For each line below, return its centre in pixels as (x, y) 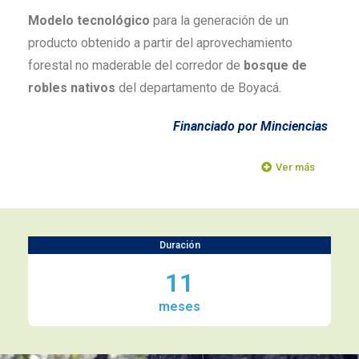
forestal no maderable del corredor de (136, 65)
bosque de (275, 65)
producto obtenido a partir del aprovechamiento (160, 43)
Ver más (295, 167)
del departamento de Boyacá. (198, 88)
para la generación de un (219, 20)
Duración (179, 245)
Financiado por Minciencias (252, 126)
